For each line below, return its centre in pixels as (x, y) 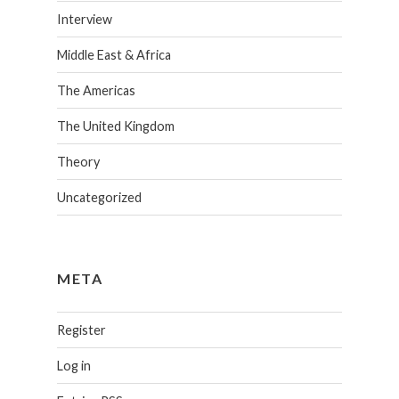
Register (81, 330)
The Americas (96, 91)
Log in (73, 365)
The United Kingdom (115, 126)
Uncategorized (99, 198)
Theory (78, 162)
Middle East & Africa (114, 55)
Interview (84, 20)
